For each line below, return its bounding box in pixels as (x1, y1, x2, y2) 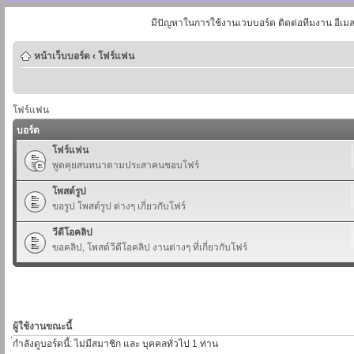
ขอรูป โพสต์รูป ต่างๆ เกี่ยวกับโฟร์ (52, 200, 186, 212)
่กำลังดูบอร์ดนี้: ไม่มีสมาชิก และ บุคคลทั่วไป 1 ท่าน (13, 337, 218, 349)
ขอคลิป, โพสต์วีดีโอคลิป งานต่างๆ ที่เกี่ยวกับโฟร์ (52, 241, 247, 253)
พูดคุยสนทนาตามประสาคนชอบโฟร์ (52, 159, 199, 171)
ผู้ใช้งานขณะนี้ (13, 320, 72, 332)
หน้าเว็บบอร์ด (34, 51, 90, 62)
